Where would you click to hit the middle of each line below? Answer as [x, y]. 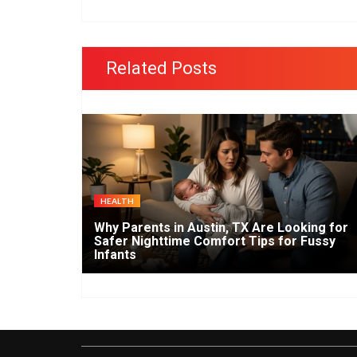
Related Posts [161, 68]
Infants [115, 254]
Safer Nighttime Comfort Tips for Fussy [215, 241]
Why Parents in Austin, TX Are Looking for [221, 227]
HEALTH [117, 200]
